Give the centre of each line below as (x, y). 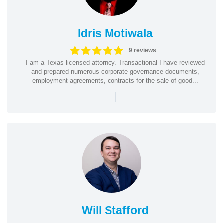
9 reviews (142, 50)
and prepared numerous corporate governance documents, (115, 71)
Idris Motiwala (115, 33)
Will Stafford (115, 210)
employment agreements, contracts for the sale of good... (115, 80)
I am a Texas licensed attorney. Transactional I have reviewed (115, 62)
